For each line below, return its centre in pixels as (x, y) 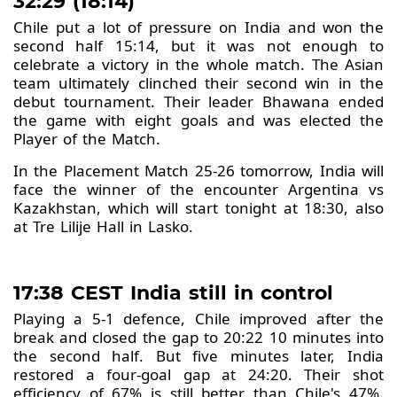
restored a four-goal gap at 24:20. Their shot (198, 374)
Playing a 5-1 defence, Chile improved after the (198, 318)
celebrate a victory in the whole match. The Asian (198, 64)
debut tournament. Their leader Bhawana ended (198, 101)
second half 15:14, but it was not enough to (198, 45)
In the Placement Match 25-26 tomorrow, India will (198, 170)
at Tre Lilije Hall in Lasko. (103, 226)
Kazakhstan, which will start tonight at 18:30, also (198, 207)
